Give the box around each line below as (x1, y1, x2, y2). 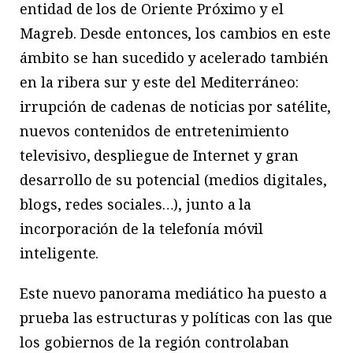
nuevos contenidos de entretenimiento (20, 121, 290, 141)
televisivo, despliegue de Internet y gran (20, 146, 299, 165)
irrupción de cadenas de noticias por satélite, (20, 97, 332, 117)
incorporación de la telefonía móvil (20, 219, 264, 239)
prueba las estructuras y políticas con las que (20, 308, 333, 328)
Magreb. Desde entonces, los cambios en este (20, 24, 331, 43)
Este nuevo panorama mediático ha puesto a (20, 284, 327, 303)
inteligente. (20, 243, 99, 263)
